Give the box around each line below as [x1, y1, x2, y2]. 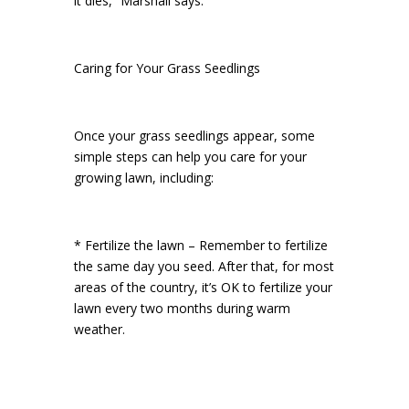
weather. [73, 320, 125, 338]
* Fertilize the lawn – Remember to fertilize [73, 236, 328, 254]
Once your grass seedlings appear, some [73, 127, 315, 144]
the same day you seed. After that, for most [73, 257, 334, 275]
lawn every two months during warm [73, 299, 290, 317]
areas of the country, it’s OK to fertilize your [73, 278, 332, 296]
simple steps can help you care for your [73, 148, 307, 165]
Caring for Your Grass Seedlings [73, 59, 260, 77]
